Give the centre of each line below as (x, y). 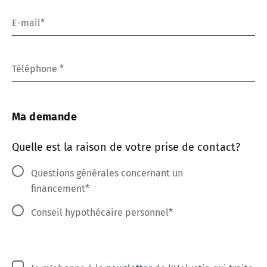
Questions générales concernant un (107, 173)
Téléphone (36, 69)
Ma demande (44, 117)
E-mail (26, 23)
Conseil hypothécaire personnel (100, 213)
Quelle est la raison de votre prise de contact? (126, 147)
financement (58, 189)
